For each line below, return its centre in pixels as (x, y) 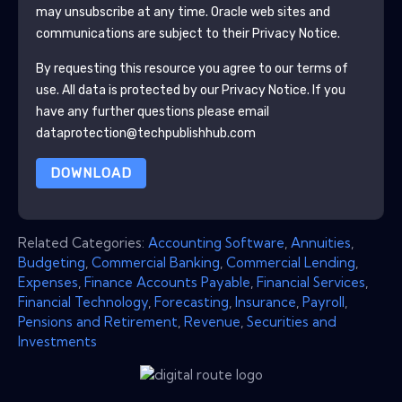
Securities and (292, 321)
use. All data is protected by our (128, 90)
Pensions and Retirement (98, 321)
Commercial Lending (291, 262)
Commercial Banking (156, 262)
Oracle (229, 12)
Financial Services (311, 282)
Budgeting (52, 262)
